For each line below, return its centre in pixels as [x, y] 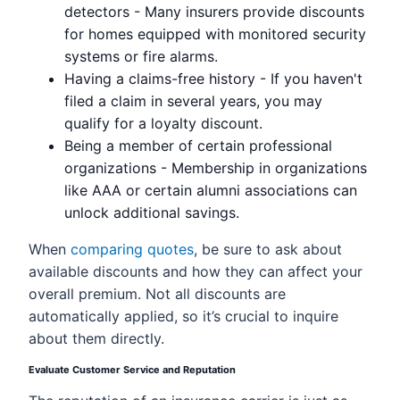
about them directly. [96, 338]
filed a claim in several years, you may [193, 101]
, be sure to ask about [268, 249]
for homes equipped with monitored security [215, 34]
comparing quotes [132, 249]
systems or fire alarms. [141, 56]
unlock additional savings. [152, 212]
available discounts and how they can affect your [196, 271]
